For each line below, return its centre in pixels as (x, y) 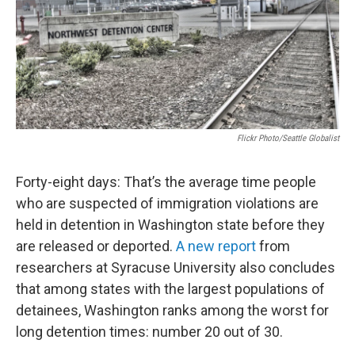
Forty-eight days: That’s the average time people (166, 182)
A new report (216, 246)
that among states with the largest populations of (170, 289)
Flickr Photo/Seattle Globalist (288, 138)
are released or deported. (96, 246)
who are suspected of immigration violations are (167, 203)
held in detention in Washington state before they (170, 225)
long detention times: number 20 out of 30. (149, 332)
